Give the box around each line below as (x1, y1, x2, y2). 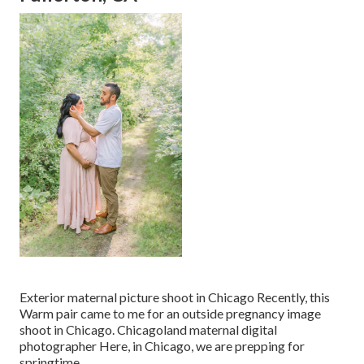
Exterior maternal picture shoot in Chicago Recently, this (19, 289, 330, 305)
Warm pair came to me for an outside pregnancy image (19, 305, 321, 322)
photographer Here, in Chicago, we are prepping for (19, 338, 305, 354)
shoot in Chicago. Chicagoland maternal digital (19, 322, 277, 338)
